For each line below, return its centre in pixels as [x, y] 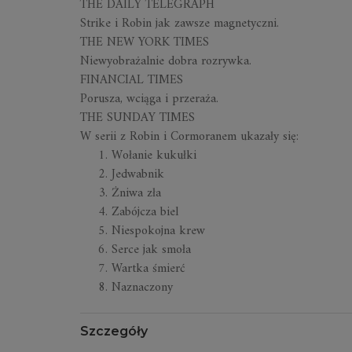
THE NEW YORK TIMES [145, 42]
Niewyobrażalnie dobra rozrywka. [166, 61]
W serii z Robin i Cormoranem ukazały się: [189, 137]
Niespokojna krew [158, 231]
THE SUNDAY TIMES [137, 118]
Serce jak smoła [151, 250]
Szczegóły [114, 331]
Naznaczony [142, 288]
